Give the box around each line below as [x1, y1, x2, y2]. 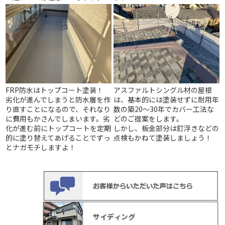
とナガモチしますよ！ [6, 142, 76, 152]
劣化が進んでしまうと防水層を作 [6, 94, 111, 104]
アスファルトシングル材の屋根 [114, 85, 212, 95]
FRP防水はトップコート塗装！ [6, 85, 104, 95]
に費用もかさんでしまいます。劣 [6, 114, 110, 124]
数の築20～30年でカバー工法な [114, 104, 214, 114]
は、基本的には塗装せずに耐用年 [114, 94, 219, 104]
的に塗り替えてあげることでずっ [6, 133, 111, 143]
